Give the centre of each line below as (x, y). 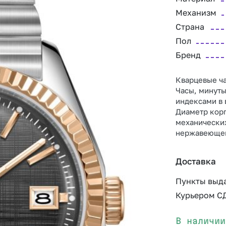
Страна (190, 27)
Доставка (196, 161)
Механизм (196, 13)
